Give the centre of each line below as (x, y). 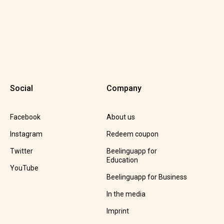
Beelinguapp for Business (146, 177)
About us (120, 117)
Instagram (26, 134)
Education (122, 160)
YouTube (24, 168)
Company (124, 88)
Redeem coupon (132, 134)
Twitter (21, 151)
